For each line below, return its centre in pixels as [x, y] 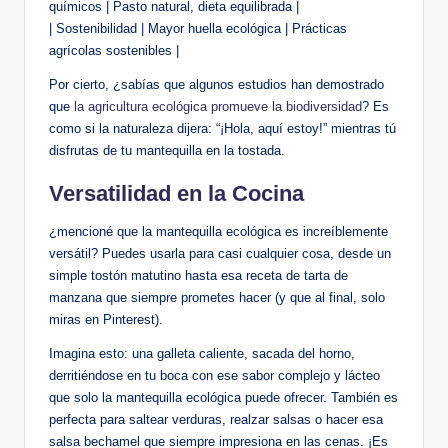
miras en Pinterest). [106, 320]
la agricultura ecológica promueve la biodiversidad [218, 107]
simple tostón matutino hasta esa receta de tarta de [198, 276]
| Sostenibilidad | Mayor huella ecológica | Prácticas [198, 29]
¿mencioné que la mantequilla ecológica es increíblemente [218, 232]
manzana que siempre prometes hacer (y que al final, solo [217, 298]
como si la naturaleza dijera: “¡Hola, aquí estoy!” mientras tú [222, 129]
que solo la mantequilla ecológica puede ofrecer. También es [223, 398]
